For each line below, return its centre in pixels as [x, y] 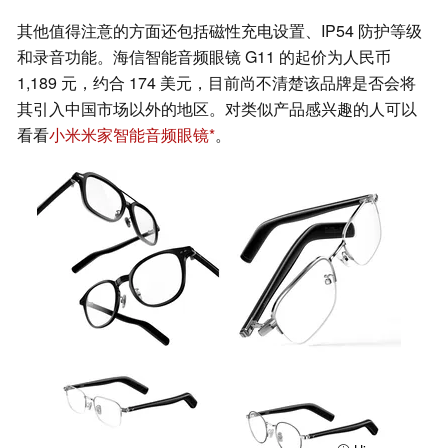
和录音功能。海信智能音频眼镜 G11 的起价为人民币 [204, 57]
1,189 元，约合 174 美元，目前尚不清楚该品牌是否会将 [216, 83]
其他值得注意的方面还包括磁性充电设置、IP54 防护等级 [219, 31]
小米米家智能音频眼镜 [129, 135]
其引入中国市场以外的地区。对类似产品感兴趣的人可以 [217, 109]
